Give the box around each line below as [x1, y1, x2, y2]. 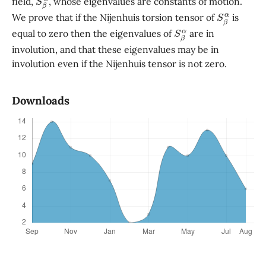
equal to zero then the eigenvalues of [11, 27, 174, 40]
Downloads [11, 93, 69, 108]
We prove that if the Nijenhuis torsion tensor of [11, 11, 217, 23]
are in [186, 27, 214, 40]
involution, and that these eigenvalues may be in [11, 43, 219, 56]
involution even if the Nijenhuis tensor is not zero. [11, 58, 227, 70]
